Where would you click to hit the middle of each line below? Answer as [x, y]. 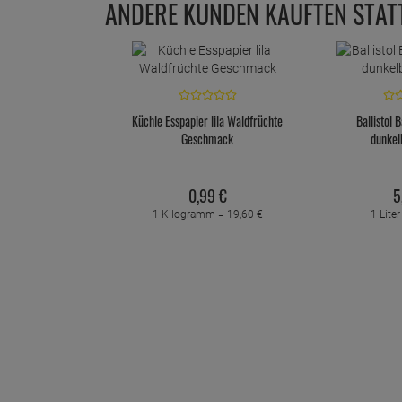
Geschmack [207, 138]
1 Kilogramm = [189, 214]
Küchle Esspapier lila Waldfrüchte [207, 120]
